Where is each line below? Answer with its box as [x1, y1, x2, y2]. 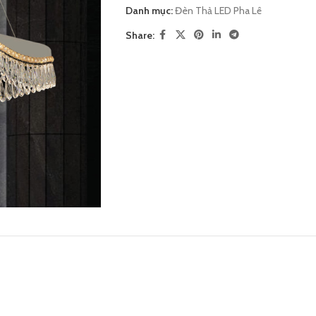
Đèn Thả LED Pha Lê [174, 4, 262, 17]
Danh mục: [125, 4, 173, 17]
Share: [125, 28, 154, 42]
